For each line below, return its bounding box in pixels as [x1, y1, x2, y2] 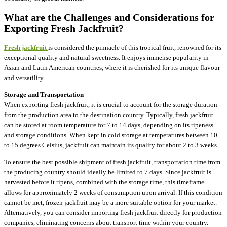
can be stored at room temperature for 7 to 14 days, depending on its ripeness [4, 121, 213, 129]
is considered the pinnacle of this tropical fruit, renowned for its [48, 43, 221, 51]
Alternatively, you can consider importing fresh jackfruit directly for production [4, 208, 222, 216]
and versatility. [4, 73, 45, 82]
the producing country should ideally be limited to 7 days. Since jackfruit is [4, 168, 211, 176]
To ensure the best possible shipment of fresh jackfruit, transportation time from [4, 158, 220, 166]
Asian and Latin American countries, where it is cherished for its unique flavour [4, 63, 220, 71]
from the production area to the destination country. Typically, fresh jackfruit [4, 110, 213, 119]
